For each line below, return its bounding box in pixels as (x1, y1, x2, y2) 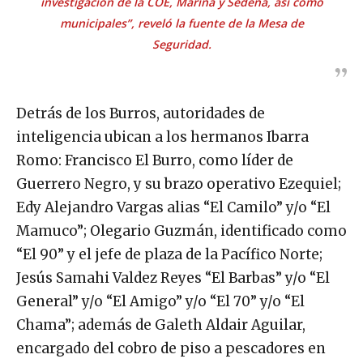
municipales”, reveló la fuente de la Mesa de (59, 15, 304, 31)
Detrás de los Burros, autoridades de (16, 104, 265, 122)
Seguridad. (152, 36, 211, 52)
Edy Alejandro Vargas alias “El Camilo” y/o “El (16, 198, 331, 216)
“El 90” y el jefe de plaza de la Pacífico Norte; (16, 245, 322, 263)
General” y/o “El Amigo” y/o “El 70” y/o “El (16, 292, 305, 310)
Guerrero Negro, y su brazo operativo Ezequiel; (16, 174, 341, 193)
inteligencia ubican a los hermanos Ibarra (16, 127, 309, 146)
